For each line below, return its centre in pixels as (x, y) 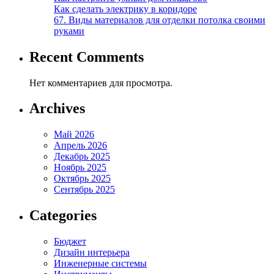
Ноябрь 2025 (80, 168)
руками (69, 31)
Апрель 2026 (80, 146)
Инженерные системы (100, 264)
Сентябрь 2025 (84, 190)
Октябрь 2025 (82, 179)
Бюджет (70, 242)
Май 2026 (74, 135)
